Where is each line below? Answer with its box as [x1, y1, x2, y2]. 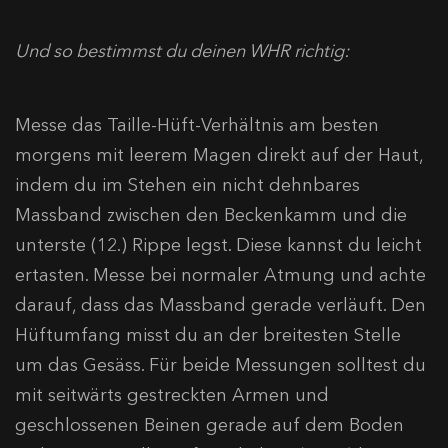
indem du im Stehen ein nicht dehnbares [15, 174, 360, 197]
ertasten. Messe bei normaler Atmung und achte [15, 264, 426, 287]
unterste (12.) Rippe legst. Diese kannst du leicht [15, 234, 422, 257]
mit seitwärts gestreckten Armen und [15, 384, 329, 407]
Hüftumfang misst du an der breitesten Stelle [15, 324, 401, 347]
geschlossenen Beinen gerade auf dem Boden [15, 414, 404, 437]
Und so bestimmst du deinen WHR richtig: [15, 40, 349, 63]
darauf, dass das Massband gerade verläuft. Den [15, 294, 426, 317]
